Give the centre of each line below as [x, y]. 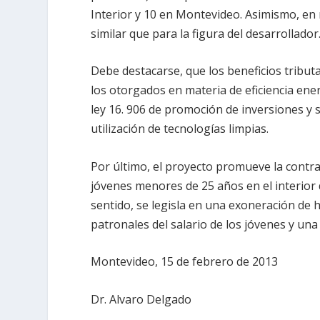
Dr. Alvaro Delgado [141, 299]
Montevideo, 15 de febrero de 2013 [185, 262]
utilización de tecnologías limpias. [180, 129]
